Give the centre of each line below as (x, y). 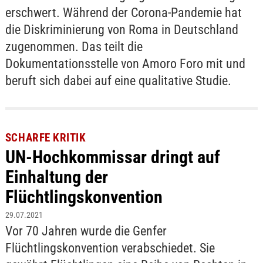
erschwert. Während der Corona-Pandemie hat (123, 12)
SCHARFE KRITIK (45, 137)
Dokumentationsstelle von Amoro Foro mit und (125, 63)
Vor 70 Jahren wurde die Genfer (86, 231)
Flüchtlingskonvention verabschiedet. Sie (110, 248)
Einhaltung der (56, 177)
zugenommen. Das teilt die (74, 46)
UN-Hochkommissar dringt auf (112, 157)
